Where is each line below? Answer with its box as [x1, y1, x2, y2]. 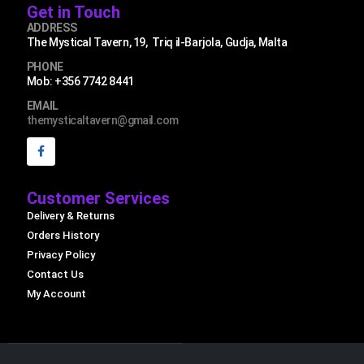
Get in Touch [26, 2, 120, 22]
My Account [26, 288, 86, 301]
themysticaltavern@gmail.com [26, 113, 179, 127]
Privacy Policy [26, 249, 95, 262]
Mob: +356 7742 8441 [26, 74, 134, 88]
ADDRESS [26, 20, 77, 34]
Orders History [26, 229, 99, 242]
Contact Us [26, 268, 84, 281]
